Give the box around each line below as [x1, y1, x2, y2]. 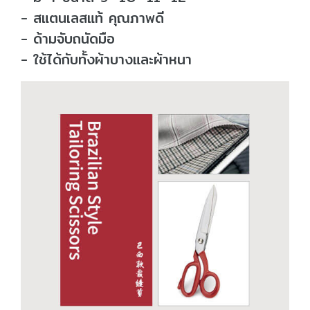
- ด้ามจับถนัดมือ [21, 28, 115, 49]
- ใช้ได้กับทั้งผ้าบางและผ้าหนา [21, 48, 192, 70]
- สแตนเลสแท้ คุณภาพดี [21, 7, 164, 28]
